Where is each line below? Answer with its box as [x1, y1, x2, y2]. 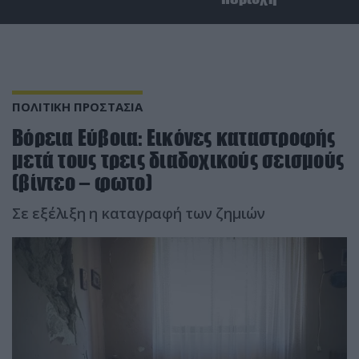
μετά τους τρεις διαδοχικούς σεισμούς [12, 147, 344, 172]
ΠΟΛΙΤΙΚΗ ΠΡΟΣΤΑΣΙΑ [12, 98, 143, 115]
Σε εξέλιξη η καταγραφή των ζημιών [12, 203, 265, 223]
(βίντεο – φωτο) [12, 169, 152, 195]
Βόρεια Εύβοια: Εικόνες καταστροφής [12, 124, 336, 150]
